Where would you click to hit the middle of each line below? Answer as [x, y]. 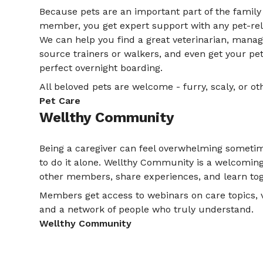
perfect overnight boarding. [101, 68]
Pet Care [60, 101]
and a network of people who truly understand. [147, 210]
